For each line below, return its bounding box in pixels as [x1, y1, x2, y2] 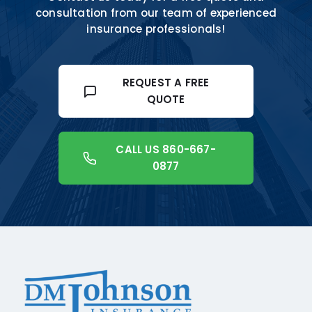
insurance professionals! [86, 22, 226, 37]
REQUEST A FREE [122, 75, 210, 91]
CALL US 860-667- [116, 142, 216, 157]
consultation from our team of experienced [35, 6, 277, 21]
